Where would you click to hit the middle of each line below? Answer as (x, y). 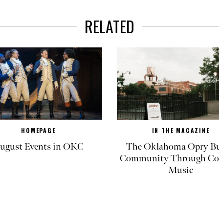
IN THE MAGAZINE (181, 131)
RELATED (109, 26)
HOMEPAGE (38, 131)
